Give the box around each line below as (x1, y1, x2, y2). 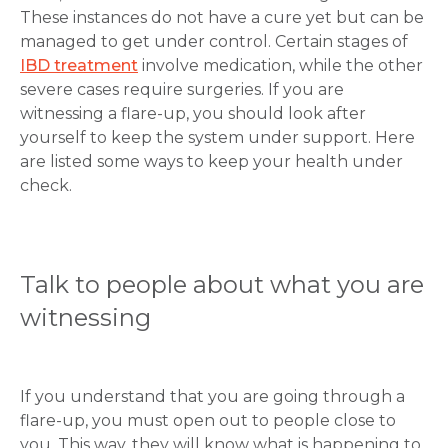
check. (20, 176, 72, 195)
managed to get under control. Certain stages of (20, 32, 408, 51)
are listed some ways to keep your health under (20, 152, 403, 171)
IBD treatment (20, 56, 138, 75)
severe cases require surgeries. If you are (20, 80, 344, 99)
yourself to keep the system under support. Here (20, 128, 415, 147)
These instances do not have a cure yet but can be (20, 8, 424, 27)
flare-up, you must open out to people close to (20, 411, 396, 430)
